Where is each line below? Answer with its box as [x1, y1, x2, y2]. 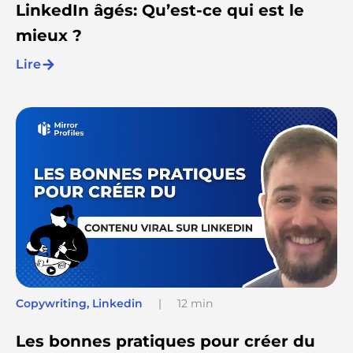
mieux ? [16, 25, 82, 45]
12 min [177, 296, 213, 311]
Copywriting [16, 296, 87, 311]
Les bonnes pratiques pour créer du [16, 332, 315, 351]
